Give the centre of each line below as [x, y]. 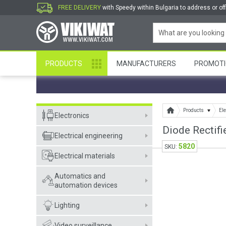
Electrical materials [85, 156]
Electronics [72, 116]
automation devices [86, 185]
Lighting [67, 205]
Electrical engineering [89, 136]
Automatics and [80, 176]
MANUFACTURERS [146, 64]
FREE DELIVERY [79, 8]
